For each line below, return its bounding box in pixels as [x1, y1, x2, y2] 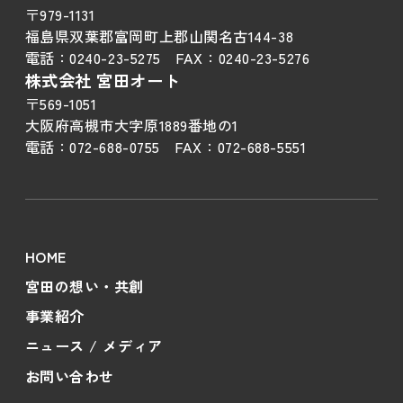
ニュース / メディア [24, 335, 163, 357]
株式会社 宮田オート [24, 68, 181, 93]
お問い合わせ [24, 364, 114, 387]
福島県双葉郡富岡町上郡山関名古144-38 [24, 25, 294, 48]
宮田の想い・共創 [24, 275, 144, 298]
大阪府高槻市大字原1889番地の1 [24, 114, 238, 137]
